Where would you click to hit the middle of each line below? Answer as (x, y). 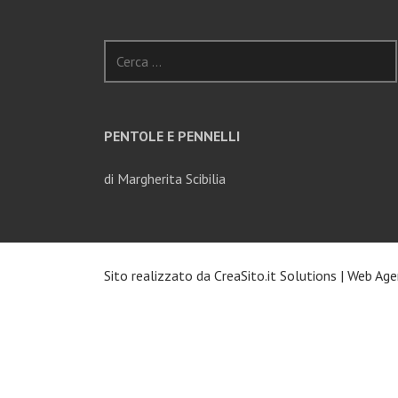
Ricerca (124, 50)
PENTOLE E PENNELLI (172, 136)
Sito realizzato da (159, 276)
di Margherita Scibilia (165, 179)
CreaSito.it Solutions (275, 276)
